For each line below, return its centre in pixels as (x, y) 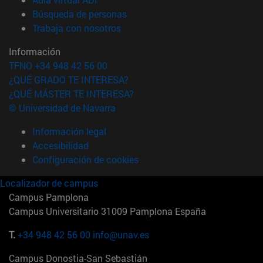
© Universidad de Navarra (62, 108)
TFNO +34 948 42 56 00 (58, 66)
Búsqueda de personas (80, 14)
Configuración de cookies (85, 160)
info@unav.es (121, 235)
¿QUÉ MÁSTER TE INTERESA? (71, 94)
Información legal (69, 131)
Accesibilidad (60, 146)
